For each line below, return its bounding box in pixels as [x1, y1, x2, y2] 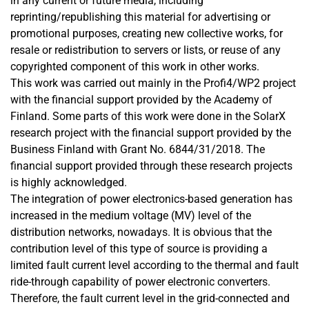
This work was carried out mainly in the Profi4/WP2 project [10, 77, 296, 90]
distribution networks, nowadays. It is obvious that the [10, 226, 272, 239]
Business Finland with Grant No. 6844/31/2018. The [10, 143, 265, 156]
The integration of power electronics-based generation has [10, 192, 292, 206]
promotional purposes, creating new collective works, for [10, 27, 283, 40]
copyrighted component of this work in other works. [10, 60, 259, 73]
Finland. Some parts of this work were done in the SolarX [10, 110, 286, 123]
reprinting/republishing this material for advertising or [10, 10, 270, 23]
